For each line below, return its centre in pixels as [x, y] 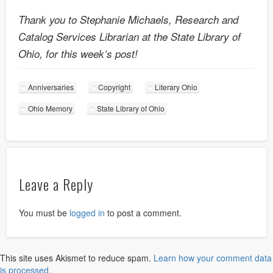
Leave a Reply [56, 184]
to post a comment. [144, 212]
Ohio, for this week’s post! [78, 53]
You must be [44, 212]
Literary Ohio [176, 87]
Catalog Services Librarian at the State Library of [129, 36]
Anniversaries [51, 87]
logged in [87, 212]
